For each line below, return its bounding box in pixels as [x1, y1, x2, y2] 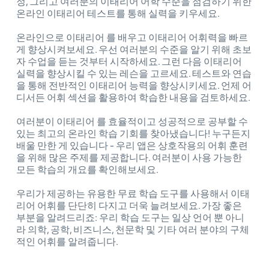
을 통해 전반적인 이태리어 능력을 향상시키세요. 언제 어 [16, 80, 252, 92]
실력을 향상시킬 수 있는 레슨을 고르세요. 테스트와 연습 [16, 68, 252, 80]
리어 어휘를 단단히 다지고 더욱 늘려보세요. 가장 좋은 [16, 200, 242, 212]
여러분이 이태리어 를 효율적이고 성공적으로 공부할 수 [16, 116, 248, 128]
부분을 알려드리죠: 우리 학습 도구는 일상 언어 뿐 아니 [16, 212, 244, 224]
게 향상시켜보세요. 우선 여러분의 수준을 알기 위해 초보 [16, 44, 252, 56]
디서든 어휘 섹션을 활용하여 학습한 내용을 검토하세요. [16, 92, 250, 104]
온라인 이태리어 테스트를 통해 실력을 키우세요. [16, 8, 220, 20]
